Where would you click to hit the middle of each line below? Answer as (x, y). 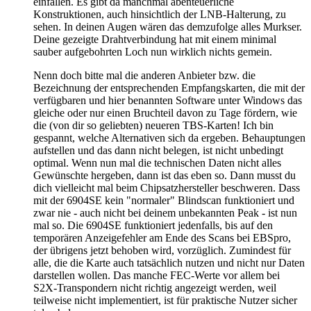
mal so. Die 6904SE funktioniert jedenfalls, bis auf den (153, 225)
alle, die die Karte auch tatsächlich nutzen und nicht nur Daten (169, 262)
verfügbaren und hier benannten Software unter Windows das (168, 100)
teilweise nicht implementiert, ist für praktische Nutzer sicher (165, 300)
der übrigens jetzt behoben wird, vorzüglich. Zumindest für (162, 250)
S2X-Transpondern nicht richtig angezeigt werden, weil (155, 287)
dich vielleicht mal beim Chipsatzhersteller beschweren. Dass (167, 187)
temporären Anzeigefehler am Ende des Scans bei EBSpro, (162, 237)
